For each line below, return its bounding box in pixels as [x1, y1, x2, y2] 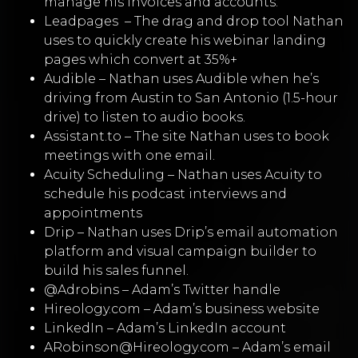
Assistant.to [44, 129, 121, 145]
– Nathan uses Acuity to [165, 167, 322, 183]
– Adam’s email [233, 340, 331, 356]
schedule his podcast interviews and [44, 186, 287, 202]
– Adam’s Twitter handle [119, 282, 280, 298]
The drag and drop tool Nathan [131, 14, 344, 30]
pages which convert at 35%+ [44, 52, 237, 68]
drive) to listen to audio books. [44, 109, 245, 125]
